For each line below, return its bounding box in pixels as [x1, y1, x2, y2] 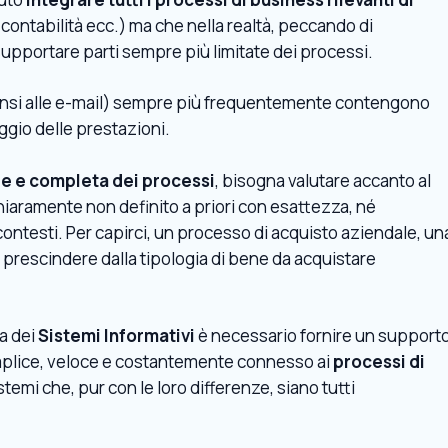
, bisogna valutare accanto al [215, 168, 431, 192]
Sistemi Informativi [38, 324, 195, 347]
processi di [333, 350, 425, 373]
